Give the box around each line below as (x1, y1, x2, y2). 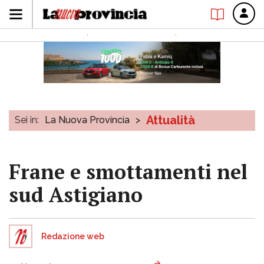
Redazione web (41, 232, 104, 241)
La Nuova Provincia (45, 114, 130, 126)
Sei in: (15, 114, 39, 126)
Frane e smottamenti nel (9, 159, 247, 185)
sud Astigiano (9, 181, 143, 208)
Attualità (146, 113, 195, 127)
